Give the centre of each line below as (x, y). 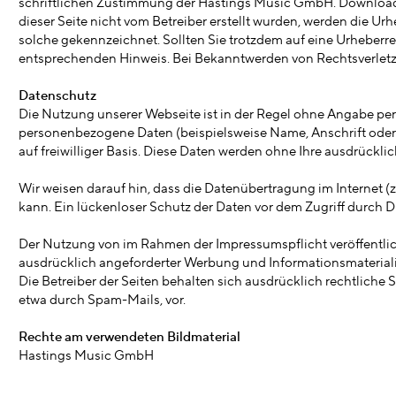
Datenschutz (57, 96)
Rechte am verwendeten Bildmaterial (129, 337)
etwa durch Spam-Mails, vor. (102, 300)
